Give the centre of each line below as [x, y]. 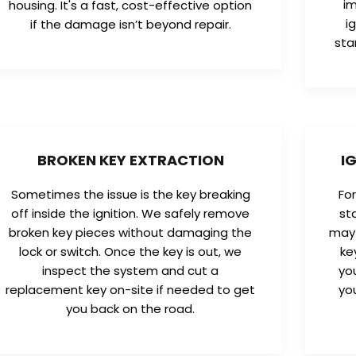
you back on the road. [131, 308]
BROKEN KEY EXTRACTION [130, 160]
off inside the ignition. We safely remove [131, 213]
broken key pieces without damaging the [131, 232]
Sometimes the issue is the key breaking [130, 194]
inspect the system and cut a [131, 270]
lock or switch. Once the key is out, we [131, 251]
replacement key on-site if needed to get [131, 289]
